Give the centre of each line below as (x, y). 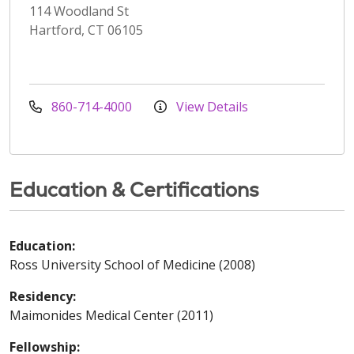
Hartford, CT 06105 (86, 30)
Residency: (43, 296)
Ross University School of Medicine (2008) (132, 264)
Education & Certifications (134, 189)
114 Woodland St (79, 11)
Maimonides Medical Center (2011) (111, 315)
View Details (211, 106)
